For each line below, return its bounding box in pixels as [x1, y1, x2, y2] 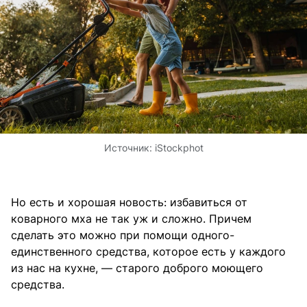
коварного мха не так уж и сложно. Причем [11, 211, 251, 225]
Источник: [103, 141, 155, 153]
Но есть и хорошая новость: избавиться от [11, 195, 247, 209]
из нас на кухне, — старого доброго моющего [11, 260, 263, 275]
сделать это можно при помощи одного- [11, 228, 234, 242]
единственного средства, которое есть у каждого [11, 244, 286, 258]
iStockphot [154, 141, 204, 153]
